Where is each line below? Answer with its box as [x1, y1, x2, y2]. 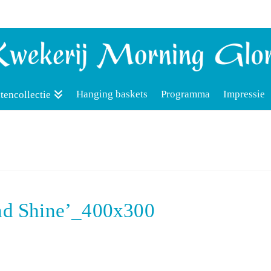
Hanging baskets [76, 88, 148, 100]
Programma [161, 88, 211, 100]
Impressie [223, 88, 266, 100]
